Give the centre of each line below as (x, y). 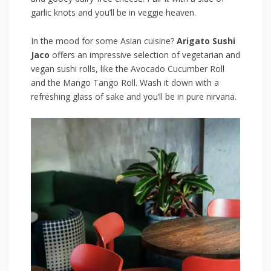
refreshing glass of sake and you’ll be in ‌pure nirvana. (134, 96)
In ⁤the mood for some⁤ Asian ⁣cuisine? (104, 41)
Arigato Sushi (206, 41)
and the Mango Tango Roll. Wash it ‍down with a (125, 82)
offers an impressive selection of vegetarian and (145, 54)
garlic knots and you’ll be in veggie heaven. (113, 12)
